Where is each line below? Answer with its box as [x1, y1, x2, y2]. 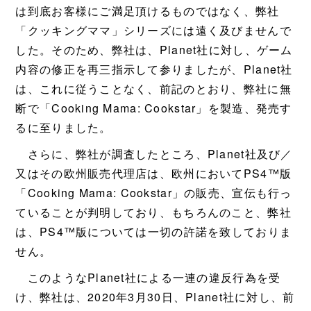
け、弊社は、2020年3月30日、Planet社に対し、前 [15, 289, 295, 305]
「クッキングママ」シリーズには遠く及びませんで [15, 22, 292, 38]
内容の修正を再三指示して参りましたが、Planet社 [15, 61, 293, 77]
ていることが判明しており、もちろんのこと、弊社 [15, 204, 292, 220]
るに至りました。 [15, 119, 112, 135]
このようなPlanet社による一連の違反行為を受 [15, 269, 281, 285]
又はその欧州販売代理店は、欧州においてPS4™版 [15, 165, 292, 181]
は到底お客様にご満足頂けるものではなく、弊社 [15, 3, 280, 19]
